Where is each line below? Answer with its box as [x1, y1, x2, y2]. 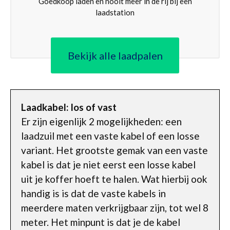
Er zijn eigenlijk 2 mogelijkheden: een [21, 115, 182, 127]
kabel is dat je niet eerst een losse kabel [21, 158, 196, 170]
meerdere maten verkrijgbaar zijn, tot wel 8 [21, 201, 208, 214]
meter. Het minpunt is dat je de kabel [21, 216, 180, 228]
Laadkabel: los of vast [21, 101, 117, 113]
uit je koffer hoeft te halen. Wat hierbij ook [21, 172, 207, 185]
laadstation [95, 8, 135, 17]
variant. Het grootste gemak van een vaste [21, 144, 208, 156]
